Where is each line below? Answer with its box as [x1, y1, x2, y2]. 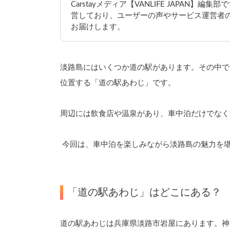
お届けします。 [71, 23, 125, 31]
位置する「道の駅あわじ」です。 [60, 79, 176, 87]
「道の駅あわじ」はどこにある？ [67, 187, 221, 198]
